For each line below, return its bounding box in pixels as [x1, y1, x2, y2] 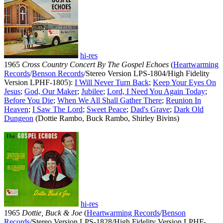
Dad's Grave [130, 105, 170, 114]
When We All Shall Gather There [57, 96, 162, 105]
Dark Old [174, 105, 204, 114]
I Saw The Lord [32, 105, 83, 114]
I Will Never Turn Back [75, 78, 149, 87]
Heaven [4, 105, 28, 114]
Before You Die [4, 96, 53, 105]
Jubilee [81, 87, 103, 96]
